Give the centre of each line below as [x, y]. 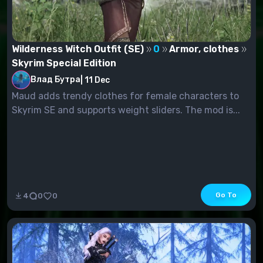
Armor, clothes [204, 49]
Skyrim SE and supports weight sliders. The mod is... [126, 110]
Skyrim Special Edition [64, 63]
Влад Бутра [55, 80]
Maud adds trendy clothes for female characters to [125, 96]
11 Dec [97, 80]
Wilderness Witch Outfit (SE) [78, 49]
